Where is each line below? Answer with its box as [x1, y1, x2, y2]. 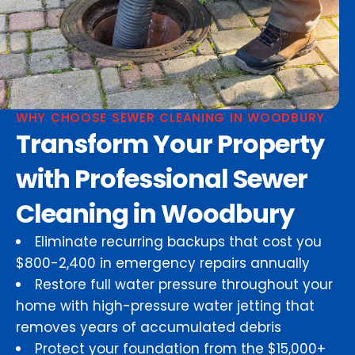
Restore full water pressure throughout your [35, 275, 333, 295]
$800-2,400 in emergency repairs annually [16, 254, 310, 273]
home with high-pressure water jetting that [16, 296, 315, 316]
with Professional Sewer [16, 161, 307, 197]
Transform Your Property [16, 126, 324, 162]
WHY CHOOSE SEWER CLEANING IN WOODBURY [16, 109, 325, 127]
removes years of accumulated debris [16, 318, 281, 338]
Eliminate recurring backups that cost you [35, 232, 322, 252]
